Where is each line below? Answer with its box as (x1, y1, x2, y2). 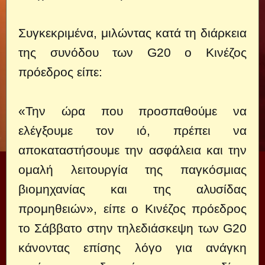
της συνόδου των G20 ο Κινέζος (18, 45, 247, 59)
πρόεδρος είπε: (18, 64, 102, 79)
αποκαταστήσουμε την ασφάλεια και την (18, 143, 247, 157)
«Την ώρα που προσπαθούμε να (18, 104, 247, 118)
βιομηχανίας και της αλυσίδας (18, 182, 247, 196)
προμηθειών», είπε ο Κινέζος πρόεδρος (18, 201, 247, 215)
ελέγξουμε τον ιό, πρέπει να (18, 123, 247, 137)
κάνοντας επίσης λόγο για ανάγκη (18, 240, 247, 254)
